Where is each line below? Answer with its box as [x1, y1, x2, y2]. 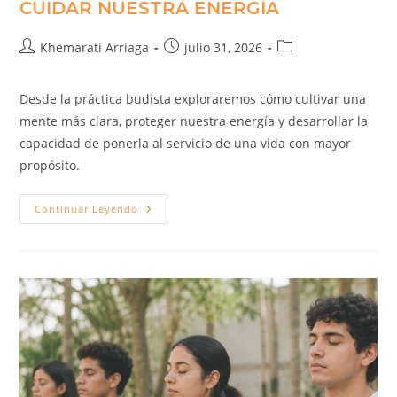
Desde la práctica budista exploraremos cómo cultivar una [19, 90, 367, 108]
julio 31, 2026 [184, 39, 263, 57]
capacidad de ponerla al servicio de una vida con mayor [19, 135, 352, 152]
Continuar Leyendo [35, 202, 139, 216]
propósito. [19, 157, 81, 175]
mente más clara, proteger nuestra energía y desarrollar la [19, 113, 369, 130]
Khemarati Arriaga [40, 39, 150, 57]
